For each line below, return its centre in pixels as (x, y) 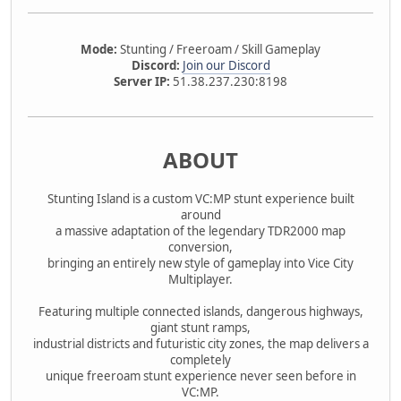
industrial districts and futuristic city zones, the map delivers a (200, 344)
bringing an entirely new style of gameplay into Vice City (200, 264)
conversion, (200, 247)
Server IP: (142, 82)
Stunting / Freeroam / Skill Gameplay (219, 50)
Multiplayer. (200, 280)
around (200, 215)
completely (200, 360)
